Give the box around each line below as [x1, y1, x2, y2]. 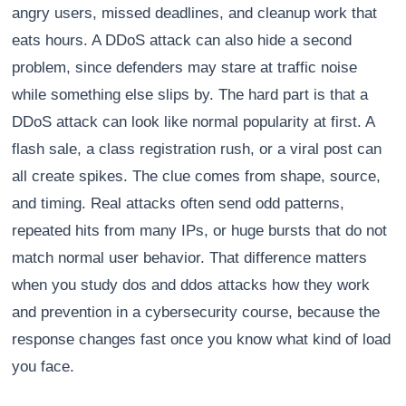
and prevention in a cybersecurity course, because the [12, 304, 381, 321]
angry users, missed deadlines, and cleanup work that [12, 5, 378, 22]
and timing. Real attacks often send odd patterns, [12, 195, 345, 212]
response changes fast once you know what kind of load [12, 331, 391, 348]
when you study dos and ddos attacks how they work [12, 276, 371, 294]
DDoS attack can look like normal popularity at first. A [12, 113, 375, 130]
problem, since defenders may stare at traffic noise [12, 59, 358, 76]
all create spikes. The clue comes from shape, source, [12, 168, 382, 185]
